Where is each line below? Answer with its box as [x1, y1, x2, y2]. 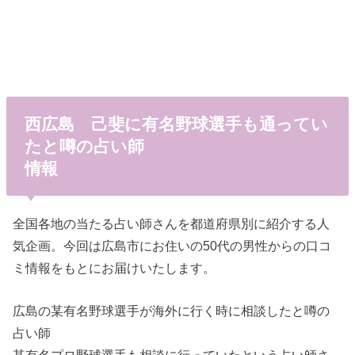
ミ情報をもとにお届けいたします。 [13, 260, 216, 275]
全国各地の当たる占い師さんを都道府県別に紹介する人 [13, 216, 330, 231]
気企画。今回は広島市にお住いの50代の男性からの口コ [13, 238, 332, 253]
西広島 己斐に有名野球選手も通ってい [24, 114, 328, 133]
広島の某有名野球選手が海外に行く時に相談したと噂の [13, 303, 330, 319]
